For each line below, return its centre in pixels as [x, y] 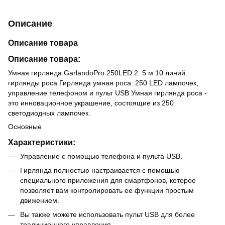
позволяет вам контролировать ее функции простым [107, 190]
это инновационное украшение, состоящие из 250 [91, 103]
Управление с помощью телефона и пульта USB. [101, 156]
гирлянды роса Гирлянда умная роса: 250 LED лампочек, [103, 83]
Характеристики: [42, 142]
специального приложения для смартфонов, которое [108, 180]
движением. [40, 200]
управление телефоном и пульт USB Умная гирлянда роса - [107, 93]
